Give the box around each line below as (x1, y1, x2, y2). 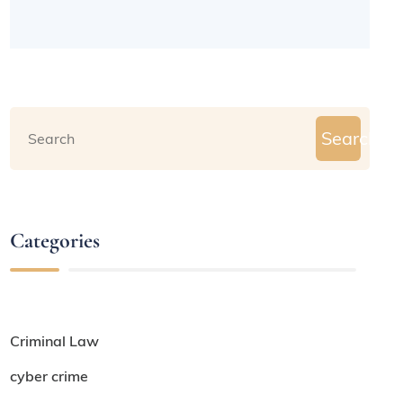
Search (321, 127, 380, 150)
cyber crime (10, 367, 89, 386)
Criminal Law (10, 332, 100, 351)
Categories (10, 228, 101, 255)
